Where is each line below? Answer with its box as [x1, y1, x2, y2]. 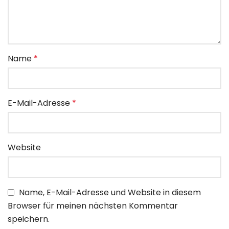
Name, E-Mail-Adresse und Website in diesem [19, 187, 201, 199]
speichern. [8, 213, 50, 225]
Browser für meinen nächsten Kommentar [8, 200, 178, 212]
